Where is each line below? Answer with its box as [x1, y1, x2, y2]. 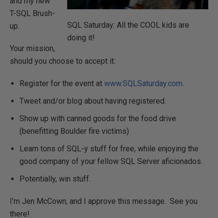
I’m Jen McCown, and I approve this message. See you [10, 197, 198, 206]
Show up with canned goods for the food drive [19, 114, 176, 123]
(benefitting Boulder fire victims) [19, 127, 129, 136]
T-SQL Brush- [10, 9, 55, 18]
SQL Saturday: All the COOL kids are [67, 20, 189, 30]
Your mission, [10, 44, 55, 53]
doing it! [67, 33, 95, 42]
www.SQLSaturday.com [104, 79, 182, 88]
